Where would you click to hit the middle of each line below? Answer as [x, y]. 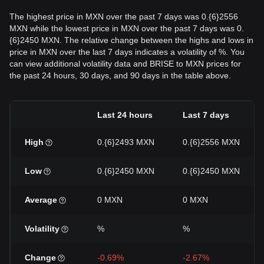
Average [41, 200]
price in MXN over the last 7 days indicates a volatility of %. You [127, 52]
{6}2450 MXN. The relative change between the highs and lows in [131, 40]
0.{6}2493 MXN [126, 142]
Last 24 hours [125, 115]
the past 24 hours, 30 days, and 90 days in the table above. [120, 75]
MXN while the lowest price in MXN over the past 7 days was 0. [127, 28]
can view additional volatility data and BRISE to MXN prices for [125, 64]
